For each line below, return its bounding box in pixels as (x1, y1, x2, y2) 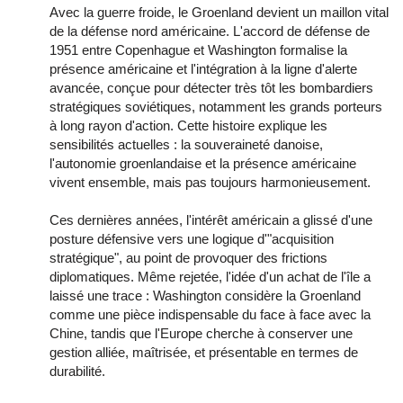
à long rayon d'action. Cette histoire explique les (49, 117, 327, 133)
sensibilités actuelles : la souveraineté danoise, (49, 136, 323, 152)
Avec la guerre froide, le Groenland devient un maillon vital (49, 4, 389, 20)
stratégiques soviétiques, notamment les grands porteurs (49, 98, 382, 114)
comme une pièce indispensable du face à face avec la (49, 306, 371, 322)
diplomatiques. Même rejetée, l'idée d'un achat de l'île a (49, 268, 371, 284)
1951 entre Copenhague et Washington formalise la (49, 41, 347, 58)
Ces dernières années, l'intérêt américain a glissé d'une (49, 211, 372, 228)
